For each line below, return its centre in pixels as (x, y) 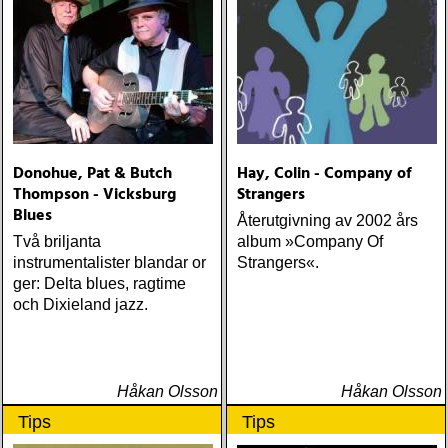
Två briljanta (57, 241)
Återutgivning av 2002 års (327, 220)
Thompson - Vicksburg (94, 195)
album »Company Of (310, 241)
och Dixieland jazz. (80, 304)
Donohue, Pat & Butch (92, 174)
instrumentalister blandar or (109, 262)
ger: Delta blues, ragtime (99, 283)
